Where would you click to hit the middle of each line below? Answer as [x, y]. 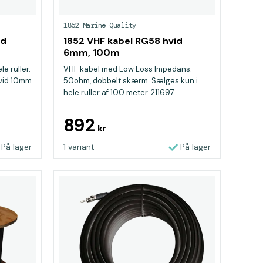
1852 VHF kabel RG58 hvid [123, 41]
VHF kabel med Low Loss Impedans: [128, 69]
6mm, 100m [92, 53]
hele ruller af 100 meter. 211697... [121, 92]
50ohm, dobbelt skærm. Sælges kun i [131, 81]
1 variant [79, 147]
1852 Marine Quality [100, 25]
